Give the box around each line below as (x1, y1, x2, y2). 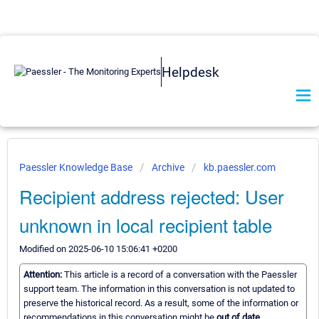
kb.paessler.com (204, 162, 276, 173)
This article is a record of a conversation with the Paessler (64, 269, 297, 281)
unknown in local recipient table (19, 211, 272, 238)
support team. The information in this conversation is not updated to (23, 283, 295, 295)
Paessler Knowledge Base (19, 162, 135, 173)
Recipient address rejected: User (19, 183, 284, 209)
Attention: (23, 269, 64, 281)
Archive (152, 162, 184, 173)
